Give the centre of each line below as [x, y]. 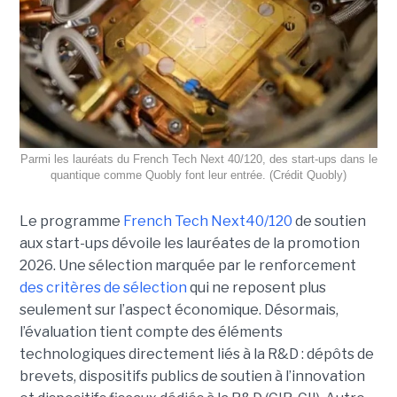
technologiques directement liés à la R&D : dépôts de [196, 354]
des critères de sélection [104, 288]
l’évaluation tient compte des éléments [151, 332]
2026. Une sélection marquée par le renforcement [187, 266]
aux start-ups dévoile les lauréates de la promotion [189, 244]
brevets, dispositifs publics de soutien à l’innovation [192, 377]
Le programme [71, 222]
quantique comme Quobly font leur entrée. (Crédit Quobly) [198, 175]
